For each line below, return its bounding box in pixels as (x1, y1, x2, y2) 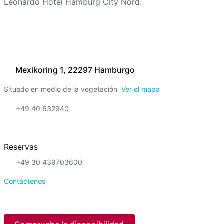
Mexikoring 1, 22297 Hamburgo (15, 65, 135, 75)
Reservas (3, 142, 38, 152)
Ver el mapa (121, 85, 160, 94)
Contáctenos (3, 177, 45, 186)
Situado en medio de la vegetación (3, 85, 117, 94)
